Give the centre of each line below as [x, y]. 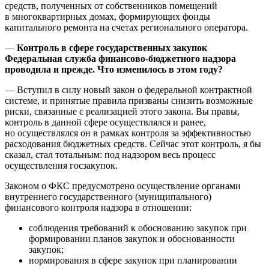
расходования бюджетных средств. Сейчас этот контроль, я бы [133, 144]
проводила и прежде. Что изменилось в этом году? [114, 70]
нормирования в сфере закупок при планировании [133, 261]
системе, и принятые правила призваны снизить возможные [129, 101]
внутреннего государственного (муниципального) [108, 197]
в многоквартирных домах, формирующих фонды [107, 17]
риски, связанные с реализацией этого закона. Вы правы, [122, 112]
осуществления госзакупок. [61, 166]
